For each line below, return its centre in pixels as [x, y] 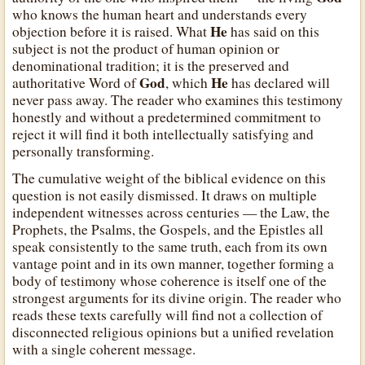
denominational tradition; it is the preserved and [151, 65]
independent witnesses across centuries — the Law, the [172, 212]
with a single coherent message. [104, 349]
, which [189, 82]
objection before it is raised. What [112, 31]
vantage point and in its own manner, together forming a [174, 263]
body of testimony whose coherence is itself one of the [170, 280]
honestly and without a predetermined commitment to [167, 117]
